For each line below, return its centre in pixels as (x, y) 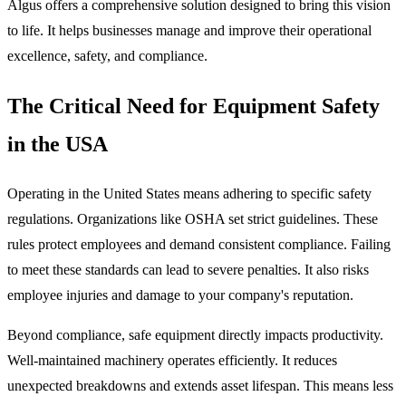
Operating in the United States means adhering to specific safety (189, 193)
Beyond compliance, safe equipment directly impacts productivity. (195, 334)
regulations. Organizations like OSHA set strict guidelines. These (193, 218)
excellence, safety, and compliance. (107, 55)
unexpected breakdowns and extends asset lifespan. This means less (200, 385)
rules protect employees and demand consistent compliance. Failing (199, 244)
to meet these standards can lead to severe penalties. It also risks (188, 269)
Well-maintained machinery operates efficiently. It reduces (172, 360)
